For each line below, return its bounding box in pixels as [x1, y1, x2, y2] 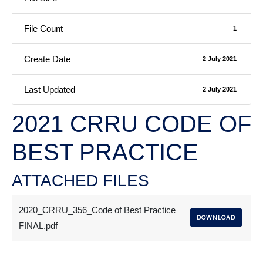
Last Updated [24, 85, 75, 95]
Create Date [24, 54, 70, 65]
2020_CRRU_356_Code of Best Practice [19, 205, 176, 215]
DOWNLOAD [197, 213, 235, 222]
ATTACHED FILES [12, 171, 149, 190]
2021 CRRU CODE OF [12, 111, 251, 137]
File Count [24, 23, 63, 34]
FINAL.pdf [19, 221, 58, 231]
